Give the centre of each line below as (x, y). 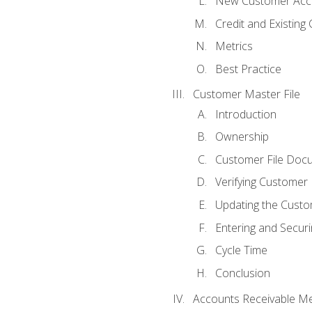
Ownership (242, 137)
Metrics (234, 46)
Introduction (245, 114)
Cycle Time (241, 250)
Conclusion (242, 273)
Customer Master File (246, 94)
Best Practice (248, 69)
